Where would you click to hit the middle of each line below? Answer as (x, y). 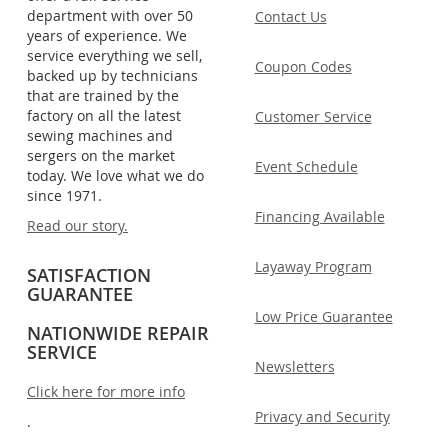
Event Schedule (306, 166)
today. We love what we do (115, 175)
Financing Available (319, 216)
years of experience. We (107, 35)
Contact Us (290, 16)
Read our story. (77, 225)
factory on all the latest (104, 115)
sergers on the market (101, 155)
